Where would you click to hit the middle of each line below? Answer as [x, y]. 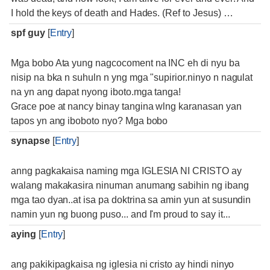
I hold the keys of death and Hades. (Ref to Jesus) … [122, 13]
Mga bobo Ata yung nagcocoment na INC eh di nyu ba [125, 63]
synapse [30, 141]
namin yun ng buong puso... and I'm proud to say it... [121, 214]
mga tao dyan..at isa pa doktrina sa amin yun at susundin [131, 200]
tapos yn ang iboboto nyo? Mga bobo [89, 121]
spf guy [28, 33]
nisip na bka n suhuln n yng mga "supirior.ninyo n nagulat [132, 77]
